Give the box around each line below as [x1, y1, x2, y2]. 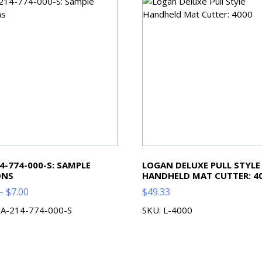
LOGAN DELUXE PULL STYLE [142, 158, 260, 171]
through [28, 227, 65, 240]
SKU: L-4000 [142, 204, 192, 216]
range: [28, 199, 57, 212]
